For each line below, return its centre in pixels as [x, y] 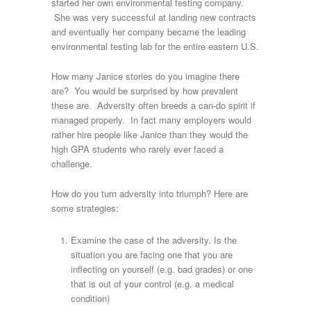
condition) [90, 299]
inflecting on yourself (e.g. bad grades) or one [162, 269]
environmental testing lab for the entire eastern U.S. [155, 47]
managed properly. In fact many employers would [151, 120]
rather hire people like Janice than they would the [150, 135]
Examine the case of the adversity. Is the [154, 240]
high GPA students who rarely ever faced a [137, 149]
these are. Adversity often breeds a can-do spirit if [153, 106]
